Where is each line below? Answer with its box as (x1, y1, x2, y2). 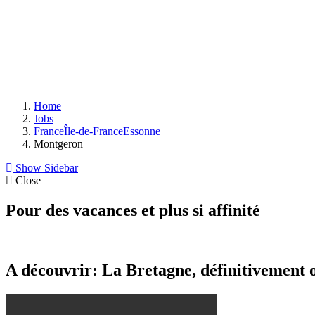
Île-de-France (64, 125, 123, 137)
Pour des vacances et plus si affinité (6, 200, 260, 219)
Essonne (123, 125, 160, 137)
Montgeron (34, 138, 83, 150)
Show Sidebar (13, 162, 78, 174)
